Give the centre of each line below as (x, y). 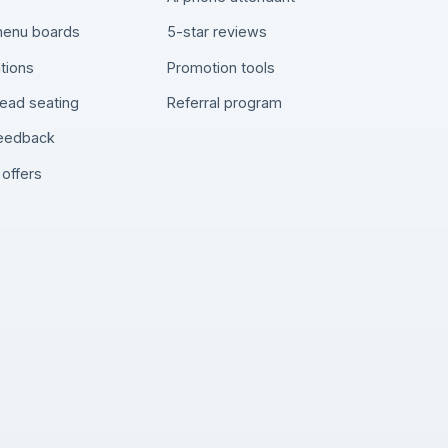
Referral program (225, 102)
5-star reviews (217, 32)
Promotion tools (221, 67)
